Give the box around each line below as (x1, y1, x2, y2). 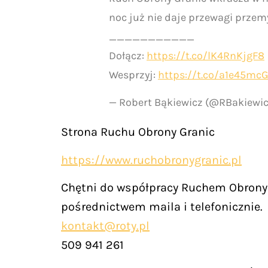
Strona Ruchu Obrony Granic (61, 125, 215, 139)
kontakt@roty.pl (61, 218, 150, 233)
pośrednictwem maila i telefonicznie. (61, 199, 263, 214)
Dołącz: (109, 48, 147, 62)
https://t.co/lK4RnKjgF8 (147, 48, 264, 62)
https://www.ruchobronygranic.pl (61, 153, 242, 167)
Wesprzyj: (109, 68, 158, 81)
